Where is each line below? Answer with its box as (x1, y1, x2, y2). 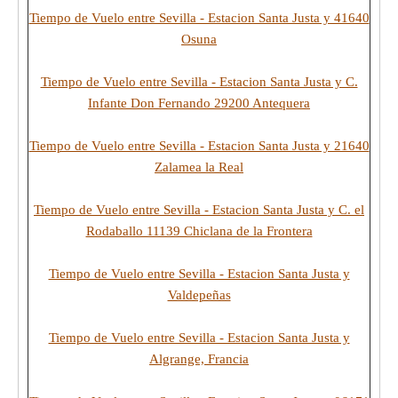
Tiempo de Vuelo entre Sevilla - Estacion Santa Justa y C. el (34, 203, 364, 217)
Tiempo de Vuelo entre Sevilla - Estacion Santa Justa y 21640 (28, 139, 370, 153)
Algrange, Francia (149, 352, 249, 366)
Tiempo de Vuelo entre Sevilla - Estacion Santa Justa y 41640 (28, 11, 370, 25)
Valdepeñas (167, 288, 231, 302)
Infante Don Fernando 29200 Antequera (88, 96, 310, 110)
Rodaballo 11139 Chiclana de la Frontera (85, 224, 313, 238)
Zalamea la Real (155, 160, 243, 174)
